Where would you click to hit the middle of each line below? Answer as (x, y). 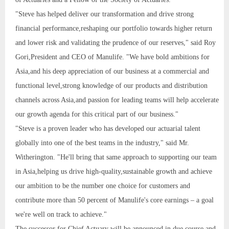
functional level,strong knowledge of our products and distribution (111, 85)
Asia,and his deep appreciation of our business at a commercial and (112, 71)
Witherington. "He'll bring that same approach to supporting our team (116, 157)
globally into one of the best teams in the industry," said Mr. (102, 143)
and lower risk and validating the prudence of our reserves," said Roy (116, 42)
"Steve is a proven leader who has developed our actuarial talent (108, 128)
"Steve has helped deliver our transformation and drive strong (105, 14)
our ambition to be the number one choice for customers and (103, 186)
